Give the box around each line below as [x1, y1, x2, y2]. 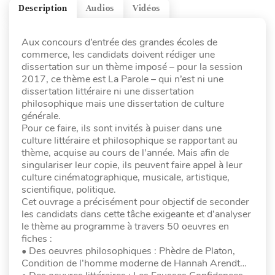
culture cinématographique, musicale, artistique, [21, 171, 230, 185]
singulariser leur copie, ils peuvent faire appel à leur [21, 158, 242, 172]
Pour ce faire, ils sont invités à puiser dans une [21, 122, 222, 136]
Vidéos [132, 2, 161, 14]
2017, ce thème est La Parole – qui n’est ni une [21, 72, 223, 87]
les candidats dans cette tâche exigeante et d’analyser [21, 207, 251, 222]
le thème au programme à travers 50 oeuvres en [21, 220, 229, 234]
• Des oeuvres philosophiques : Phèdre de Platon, [21, 244, 235, 258]
